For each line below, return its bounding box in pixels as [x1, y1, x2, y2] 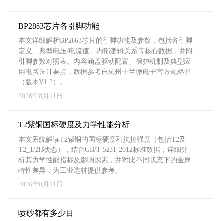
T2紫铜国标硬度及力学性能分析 [18, 120, 130, 129]
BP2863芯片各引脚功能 [18, 22, 99, 30]
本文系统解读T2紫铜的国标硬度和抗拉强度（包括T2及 [18, 136, 186, 143]
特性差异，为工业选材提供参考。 [18, 167, 122, 174]
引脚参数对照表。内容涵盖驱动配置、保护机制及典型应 [18, 58, 191, 65]
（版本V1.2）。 [18, 78, 67, 86]
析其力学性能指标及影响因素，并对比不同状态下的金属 [18, 156, 191, 164]
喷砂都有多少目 [18, 209, 74, 217]
